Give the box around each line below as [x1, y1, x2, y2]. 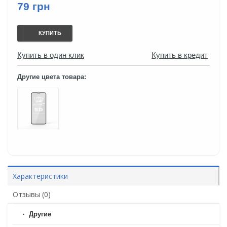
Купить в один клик [17, 51, 84, 60]
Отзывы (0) [13, 190, 51, 200]
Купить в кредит [152, 51, 208, 60]
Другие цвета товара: [17, 73, 86, 81]
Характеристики [13, 171, 68, 181]
